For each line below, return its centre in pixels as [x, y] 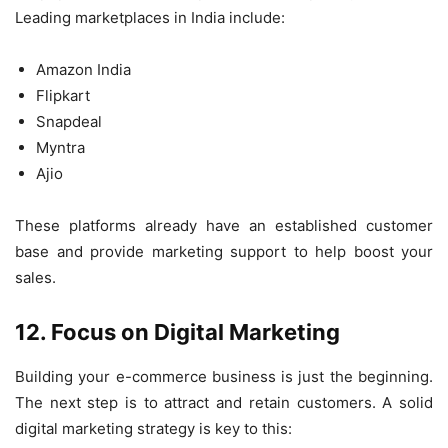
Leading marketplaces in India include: [150, 17]
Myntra [60, 147]
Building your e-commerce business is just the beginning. [224, 376]
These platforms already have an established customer [224, 225]
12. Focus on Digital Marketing [177, 332]
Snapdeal [69, 121]
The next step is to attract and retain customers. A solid [224, 402]
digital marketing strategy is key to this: [153, 428]
